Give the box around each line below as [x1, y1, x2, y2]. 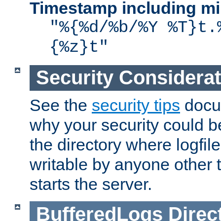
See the [30, 95, 92, 114]
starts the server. [30, 174, 152, 193]
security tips [92, 95, 180, 114]
